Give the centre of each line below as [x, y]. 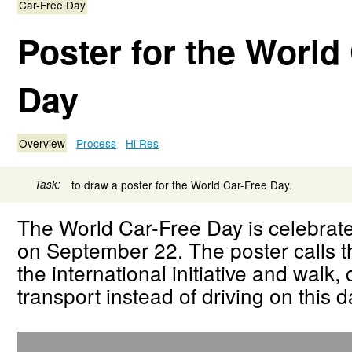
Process [96, 143]
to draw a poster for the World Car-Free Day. [182, 185]
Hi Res [142, 143]
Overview [42, 143]
